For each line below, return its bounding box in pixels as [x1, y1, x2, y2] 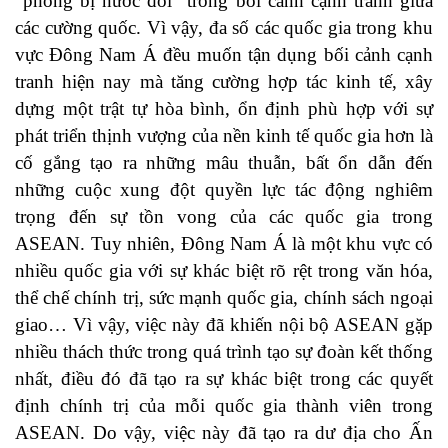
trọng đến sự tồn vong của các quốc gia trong [15, 205, 433, 227]
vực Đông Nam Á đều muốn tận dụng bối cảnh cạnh [15, 43, 433, 65]
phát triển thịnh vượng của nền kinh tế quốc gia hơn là [15, 124, 433, 146]
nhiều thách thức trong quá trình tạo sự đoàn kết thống [15, 340, 433, 362]
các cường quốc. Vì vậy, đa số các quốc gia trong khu [15, 16, 433, 38]
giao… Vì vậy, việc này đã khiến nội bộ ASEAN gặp [15, 313, 433, 335]
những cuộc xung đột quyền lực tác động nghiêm [15, 178, 433, 200]
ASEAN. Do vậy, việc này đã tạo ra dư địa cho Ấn [15, 421, 433, 443]
